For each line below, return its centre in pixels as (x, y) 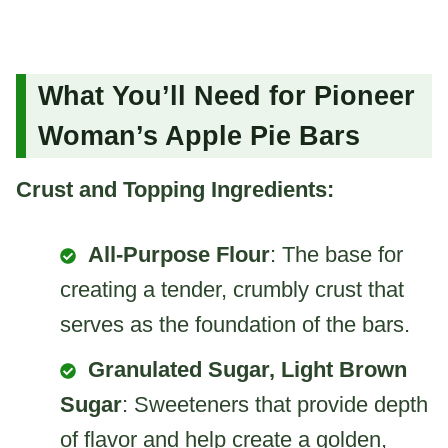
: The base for (336, 254)
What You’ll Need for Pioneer (226, 96)
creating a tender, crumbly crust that (232, 289)
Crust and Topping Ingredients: (175, 189)
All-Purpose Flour (179, 254)
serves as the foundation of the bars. (235, 324)
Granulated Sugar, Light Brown (247, 369)
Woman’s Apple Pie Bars (199, 136)
